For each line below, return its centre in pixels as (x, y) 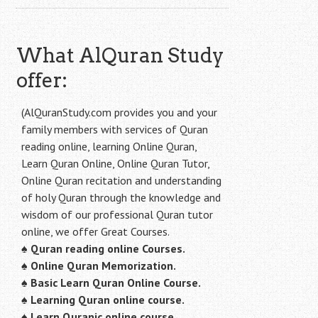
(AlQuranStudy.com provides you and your (120, 112)
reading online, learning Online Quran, (110, 146)
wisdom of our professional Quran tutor (117, 214)
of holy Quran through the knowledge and (121, 197)
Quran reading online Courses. (108, 248)
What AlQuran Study (120, 55)
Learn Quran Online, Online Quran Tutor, (116, 163)
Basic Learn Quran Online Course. (116, 283)
